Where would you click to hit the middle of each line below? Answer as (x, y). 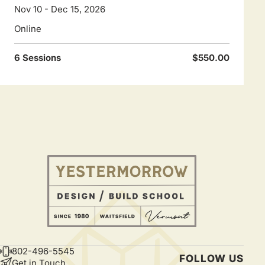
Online (28, 29)
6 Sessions (38, 58)
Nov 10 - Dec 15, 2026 (60, 9)
